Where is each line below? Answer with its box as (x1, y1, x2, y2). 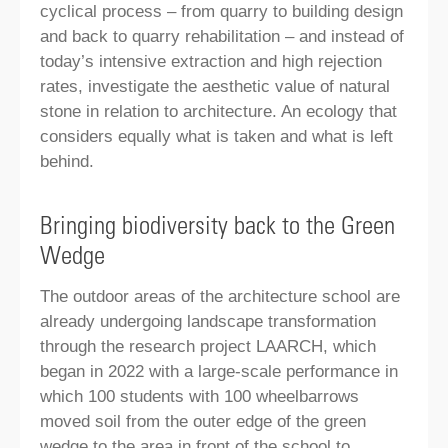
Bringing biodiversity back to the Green (40, 207, 395, 239)
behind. (40, 151, 94, 171)
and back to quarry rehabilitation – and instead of (40, 26, 404, 46)
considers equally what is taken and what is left (40, 126, 393, 146)
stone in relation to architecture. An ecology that (40, 101, 397, 121)
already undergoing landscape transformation (40, 311, 376, 331)
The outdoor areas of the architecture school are (40, 286, 400, 306)
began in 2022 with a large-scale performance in (40, 361, 398, 381)
